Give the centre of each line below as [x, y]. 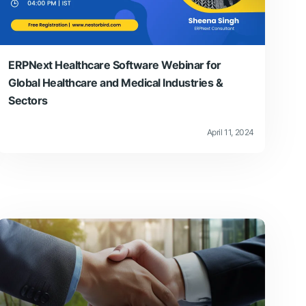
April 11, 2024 [230, 132]
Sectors [28, 100]
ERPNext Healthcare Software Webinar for [115, 65]
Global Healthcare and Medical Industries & [115, 82]
